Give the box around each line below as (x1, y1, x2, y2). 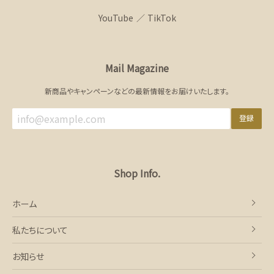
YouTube (98, 11, 133, 24)
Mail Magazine (105, 60, 169, 75)
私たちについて (12, 223, 68, 236)
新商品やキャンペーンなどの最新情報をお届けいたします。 (45, 85, 229, 96)
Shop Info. (114, 165, 160, 180)
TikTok (147, 11, 176, 24)
